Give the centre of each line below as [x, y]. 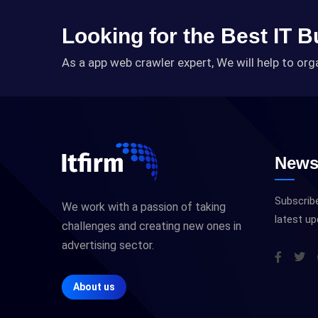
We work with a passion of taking [144, 207]
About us [94, 286]
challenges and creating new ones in [152, 226]
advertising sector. [108, 245]
